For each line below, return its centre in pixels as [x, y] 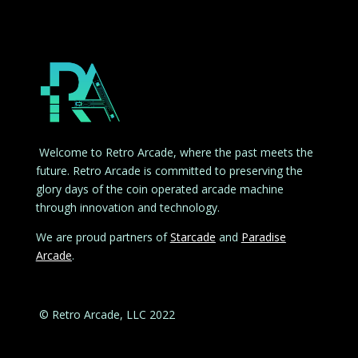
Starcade [193, 237]
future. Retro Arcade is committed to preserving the [169, 170]
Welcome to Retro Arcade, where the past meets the [174, 152]
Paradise [263, 237]
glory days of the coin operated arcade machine [159, 189]
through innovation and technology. [127, 207]
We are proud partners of [103, 237]
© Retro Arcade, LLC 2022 [105, 314]
